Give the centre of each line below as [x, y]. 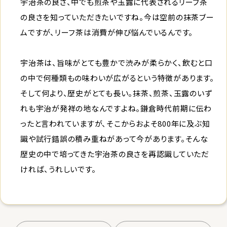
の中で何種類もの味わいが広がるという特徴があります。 [117, 78]
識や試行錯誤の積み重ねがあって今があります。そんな [114, 138]
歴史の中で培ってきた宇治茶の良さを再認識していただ [115, 154]
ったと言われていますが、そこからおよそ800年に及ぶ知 [115, 123]
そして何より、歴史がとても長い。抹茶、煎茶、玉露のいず [116, 93]
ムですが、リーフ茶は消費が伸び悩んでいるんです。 [107, 32]
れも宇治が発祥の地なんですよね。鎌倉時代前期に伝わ [116, 108]
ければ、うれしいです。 [58, 169]
